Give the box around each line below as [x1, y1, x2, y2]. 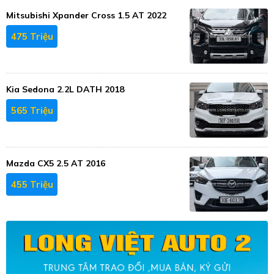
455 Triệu [10, 178, 53, 190]
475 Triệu [10, 30, 53, 42]
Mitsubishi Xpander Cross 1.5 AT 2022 [6, 10, 166, 21]
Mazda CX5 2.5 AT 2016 [6, 158, 105, 169]
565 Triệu [10, 104, 53, 116]
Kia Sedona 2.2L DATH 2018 [6, 84, 124, 95]
